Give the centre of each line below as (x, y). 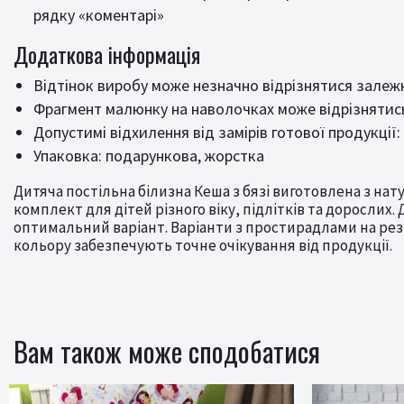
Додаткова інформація (107, 54)
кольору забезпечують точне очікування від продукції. (203, 245)
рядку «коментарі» (99, 15)
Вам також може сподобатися (167, 351)
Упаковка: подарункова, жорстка (149, 156)
